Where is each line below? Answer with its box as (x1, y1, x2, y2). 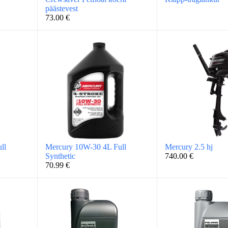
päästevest (45, 4, 78, 13)
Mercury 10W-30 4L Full (45, 142, 126, 151)
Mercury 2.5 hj (164, 142, 213, 151)
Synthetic (45, 151, 75, 160)
